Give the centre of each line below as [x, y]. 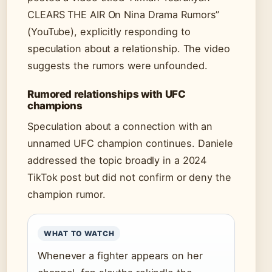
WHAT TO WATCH [79, 234]
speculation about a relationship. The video [129, 49]
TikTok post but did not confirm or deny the [129, 178]
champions [55, 106]
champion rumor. [66, 195]
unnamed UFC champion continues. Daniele [131, 144]
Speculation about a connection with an [120, 127]
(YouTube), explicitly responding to [109, 32]
